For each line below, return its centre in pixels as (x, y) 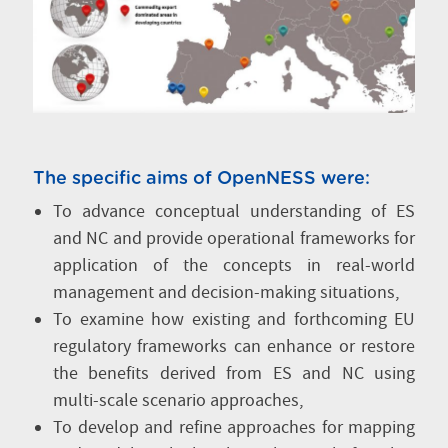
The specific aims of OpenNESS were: (201, 178)
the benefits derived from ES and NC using (234, 373)
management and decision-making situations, (226, 292)
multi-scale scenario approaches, (178, 400)
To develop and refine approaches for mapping (234, 427)
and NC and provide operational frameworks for (234, 238)
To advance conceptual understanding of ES (234, 211)
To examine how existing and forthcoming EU (234, 319)
